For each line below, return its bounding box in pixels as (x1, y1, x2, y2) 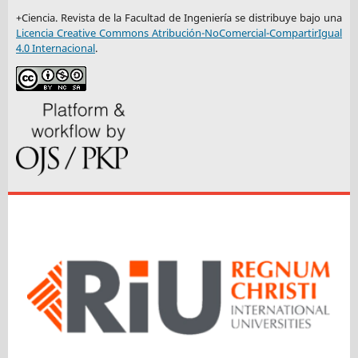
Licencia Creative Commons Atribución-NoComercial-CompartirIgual (15, 25, 343, 40)
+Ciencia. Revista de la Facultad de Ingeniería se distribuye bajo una (15, 10, 343, 25)
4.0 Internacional (15, 40, 95, 55)
